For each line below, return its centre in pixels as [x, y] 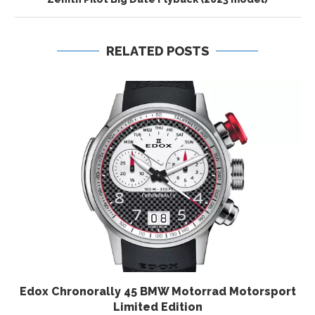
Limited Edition [157, 307]
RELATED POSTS [157, 51]
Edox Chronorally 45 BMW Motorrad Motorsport [157, 291]
